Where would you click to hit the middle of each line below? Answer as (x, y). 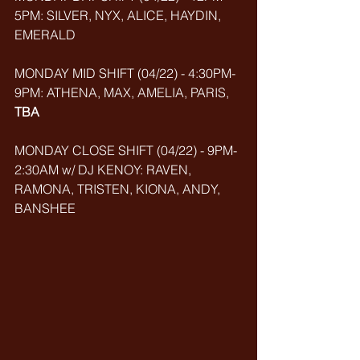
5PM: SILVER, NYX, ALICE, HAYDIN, (119, 15)
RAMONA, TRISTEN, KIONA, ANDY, (119, 189)
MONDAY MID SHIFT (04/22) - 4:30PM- (125, 73)
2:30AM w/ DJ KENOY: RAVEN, (104, 170)
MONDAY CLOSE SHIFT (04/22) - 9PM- (126, 150)
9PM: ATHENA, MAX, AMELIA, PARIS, (123, 92)
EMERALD (45, 35)
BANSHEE (45, 208)
